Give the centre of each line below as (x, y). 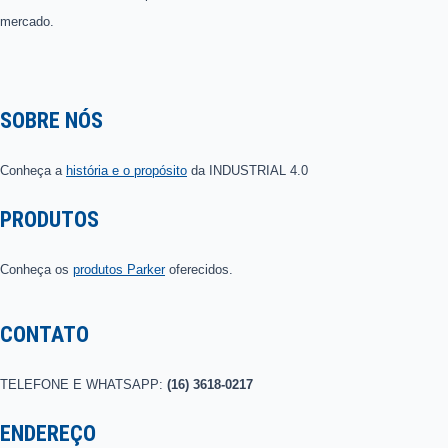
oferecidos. (199, 270)
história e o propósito (126, 170)
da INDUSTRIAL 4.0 (247, 170)
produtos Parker (119, 270)
